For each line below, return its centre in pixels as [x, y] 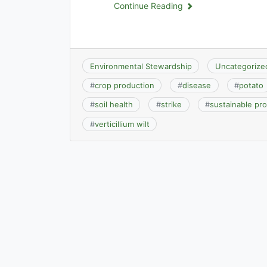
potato [252, 85]
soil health [114, 105]
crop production [124, 85]
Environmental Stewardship [141, 66]
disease [196, 85]
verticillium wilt [122, 124]
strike [171, 105]
